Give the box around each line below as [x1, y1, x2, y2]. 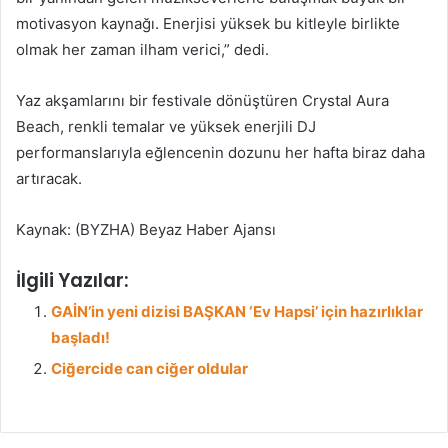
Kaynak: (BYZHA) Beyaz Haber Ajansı [16, 219, 276, 239]
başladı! [51, 327, 110, 347]
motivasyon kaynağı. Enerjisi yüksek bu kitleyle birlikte [16, 13, 400, 33]
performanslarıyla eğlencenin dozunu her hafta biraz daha [16, 142, 425, 162]
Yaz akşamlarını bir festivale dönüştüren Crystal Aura [16, 90, 389, 110]
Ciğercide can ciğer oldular [51, 358, 248, 378]
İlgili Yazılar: [16, 266, 129, 294]
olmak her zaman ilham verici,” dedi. [16, 39, 269, 59]
